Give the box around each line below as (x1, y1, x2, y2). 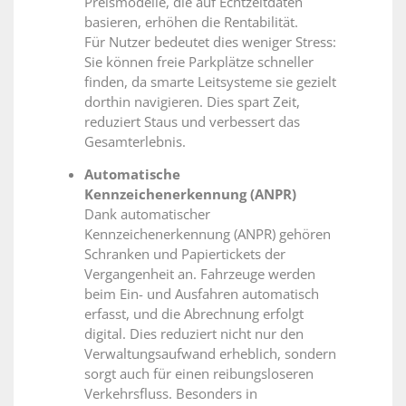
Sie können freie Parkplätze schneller (84, 53, 314, 72)
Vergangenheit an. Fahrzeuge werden (84, 265, 315, 284)
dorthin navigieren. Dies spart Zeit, (84, 92, 300, 111)
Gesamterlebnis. (84, 132, 186, 151)
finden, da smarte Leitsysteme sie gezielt (84, 72, 336, 92)
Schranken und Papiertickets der (84, 245, 285, 264)
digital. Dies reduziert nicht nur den (84, 324, 304, 343)
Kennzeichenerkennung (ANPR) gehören (84, 225, 331, 244)
